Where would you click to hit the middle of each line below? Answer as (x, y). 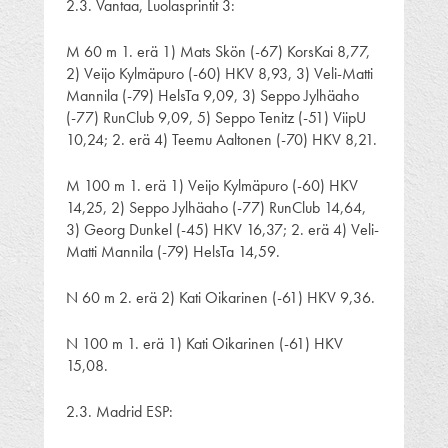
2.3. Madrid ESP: (119, 411)
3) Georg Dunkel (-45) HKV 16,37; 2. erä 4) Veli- (222, 229)
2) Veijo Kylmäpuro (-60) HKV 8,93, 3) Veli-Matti (219, 73)
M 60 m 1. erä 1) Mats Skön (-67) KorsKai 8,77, (218, 51)
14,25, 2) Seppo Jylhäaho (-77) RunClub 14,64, (216, 207)
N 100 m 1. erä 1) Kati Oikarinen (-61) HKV (204, 343)
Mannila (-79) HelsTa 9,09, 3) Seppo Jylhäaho (212, 95)
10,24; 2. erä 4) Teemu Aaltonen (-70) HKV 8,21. (221, 139)
